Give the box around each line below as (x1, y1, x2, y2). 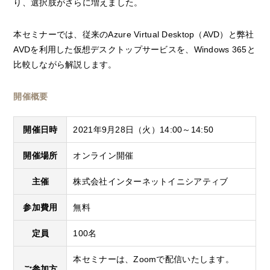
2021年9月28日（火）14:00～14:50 (73, 125, 214, 135)
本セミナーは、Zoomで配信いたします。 (73, 254, 234, 265)
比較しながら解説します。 (13, 60, 117, 70)
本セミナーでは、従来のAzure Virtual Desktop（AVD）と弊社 (13, 30, 254, 40)
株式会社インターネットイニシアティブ (73, 177, 228, 187)
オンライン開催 (73, 151, 134, 161)
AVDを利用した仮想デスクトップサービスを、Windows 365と (13, 45, 256, 55)
